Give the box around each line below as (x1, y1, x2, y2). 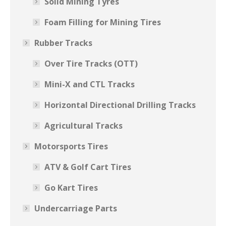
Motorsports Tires (34, 141, 108, 152)
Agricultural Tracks (44, 120, 123, 131)
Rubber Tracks (34, 37, 92, 48)
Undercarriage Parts (34, 203, 117, 214)
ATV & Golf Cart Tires (44, 161, 131, 173)
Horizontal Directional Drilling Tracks (44, 99, 196, 110)
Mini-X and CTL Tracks (44, 79, 135, 90)
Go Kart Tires (44, 182, 98, 193)
